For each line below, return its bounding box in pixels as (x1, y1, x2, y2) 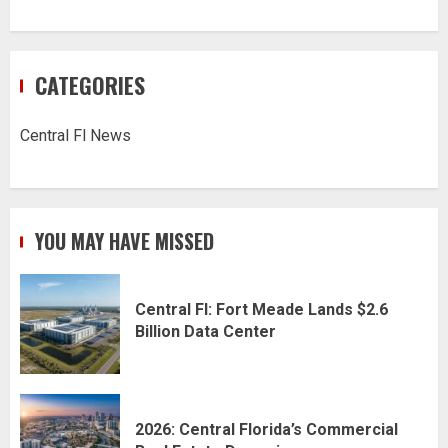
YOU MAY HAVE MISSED (35, 225, 214, 256)
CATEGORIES (35, 68, 145, 101)
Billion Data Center (135, 322, 276, 342)
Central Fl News (20, 125, 131, 145)
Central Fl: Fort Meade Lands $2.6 (135, 300, 388, 320)
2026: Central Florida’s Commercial (135, 420, 398, 440)
